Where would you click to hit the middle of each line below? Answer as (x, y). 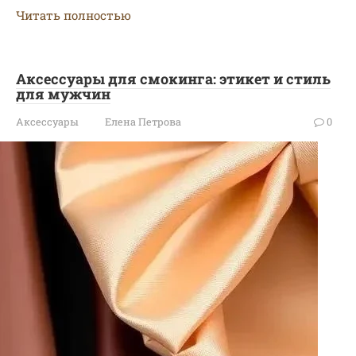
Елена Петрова (143, 122)
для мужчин (63, 94)
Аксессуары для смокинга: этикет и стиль (173, 79)
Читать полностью (74, 15)
